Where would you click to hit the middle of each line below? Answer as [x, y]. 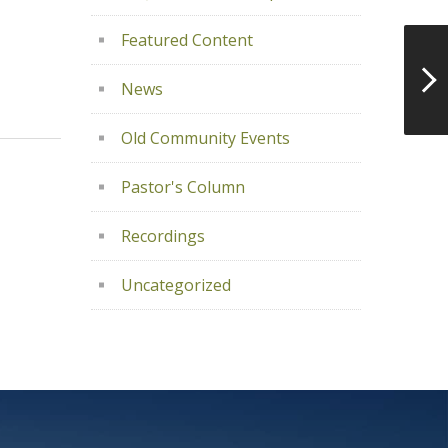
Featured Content [187, 40]
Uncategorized [176, 285]
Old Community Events [205, 138]
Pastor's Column [183, 187]
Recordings [163, 236]
